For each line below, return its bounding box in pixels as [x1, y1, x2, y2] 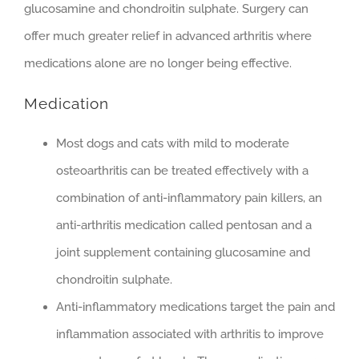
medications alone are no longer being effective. [24, 55, 292, 71]
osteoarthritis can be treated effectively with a [56, 163, 309, 179]
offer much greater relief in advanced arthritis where [24, 28, 312, 43]
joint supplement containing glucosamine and [56, 245, 310, 260]
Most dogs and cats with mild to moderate [56, 136, 289, 151]
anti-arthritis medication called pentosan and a [56, 218, 312, 233]
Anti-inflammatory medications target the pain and [56, 300, 335, 315]
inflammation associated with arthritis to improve [56, 327, 324, 342]
